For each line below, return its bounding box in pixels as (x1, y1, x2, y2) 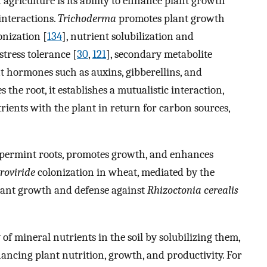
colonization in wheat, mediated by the (35, 166, 215, 179)
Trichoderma (58, 11, 116, 25)
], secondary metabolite (106, 47, 212, 61)
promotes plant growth (116, 11, 225, 25)
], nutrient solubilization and (62, 29, 194, 43)
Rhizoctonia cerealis (147, 184, 238, 197)
